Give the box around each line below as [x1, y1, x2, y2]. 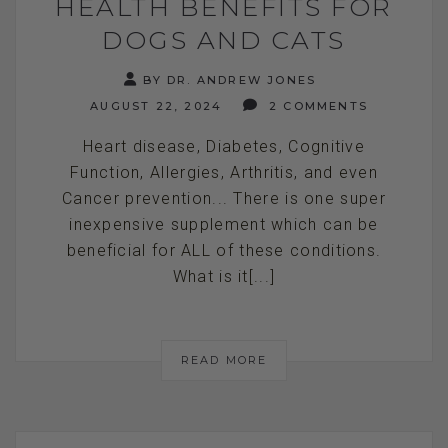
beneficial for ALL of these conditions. [66, 240, 382, 260]
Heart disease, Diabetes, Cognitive [82, 136, 366, 156]
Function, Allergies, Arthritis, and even [70, 162, 378, 182]
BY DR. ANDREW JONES [143, 72, 317, 87]
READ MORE [180, 352, 268, 367]
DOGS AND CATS [102, 24, 346, 55]
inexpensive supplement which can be [69, 214, 379, 234]
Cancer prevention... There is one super [62, 188, 386, 208]
